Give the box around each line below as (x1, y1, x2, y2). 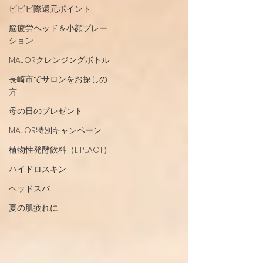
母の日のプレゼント (9, 105, 83, 117)
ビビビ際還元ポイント (9, 3, 91, 15)
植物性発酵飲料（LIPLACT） (9, 144, 112, 156)
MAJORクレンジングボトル (9, 54, 110, 66)
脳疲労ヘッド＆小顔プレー (9, 22, 107, 34)
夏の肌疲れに (9, 202, 58, 214)
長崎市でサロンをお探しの (9, 73, 107, 85)
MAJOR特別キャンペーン (9, 124, 102, 136)
